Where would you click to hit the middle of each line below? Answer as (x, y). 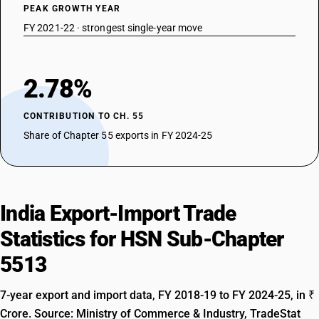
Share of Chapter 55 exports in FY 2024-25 (118, 135)
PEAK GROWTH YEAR (72, 9)
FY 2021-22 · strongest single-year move (113, 28)
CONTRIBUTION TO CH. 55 (84, 116)
